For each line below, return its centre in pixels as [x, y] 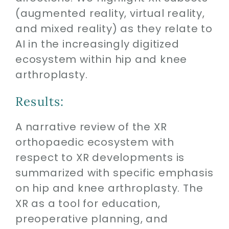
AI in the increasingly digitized [97, 44]
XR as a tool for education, [88, 203]
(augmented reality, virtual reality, [110, 13]
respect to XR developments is [100, 157]
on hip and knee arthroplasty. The [109, 188]
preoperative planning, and [91, 219]
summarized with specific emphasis [114, 173]
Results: [40, 101]
